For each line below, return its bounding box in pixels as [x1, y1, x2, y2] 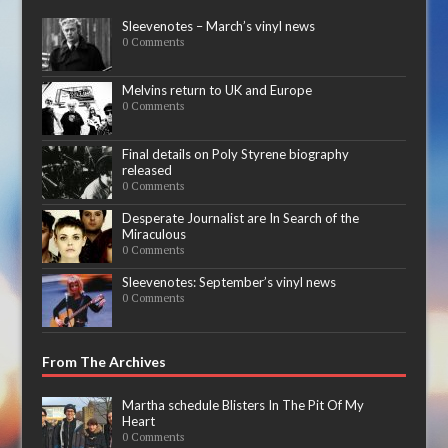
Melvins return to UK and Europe [122, 82, 313, 99]
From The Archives [42, 353, 167, 371]
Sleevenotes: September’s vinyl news [122, 274, 337, 291]
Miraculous [122, 226, 187, 243]
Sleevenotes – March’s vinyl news [122, 18, 316, 35]
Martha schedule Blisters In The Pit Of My [122, 397, 365, 414]
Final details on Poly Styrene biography [122, 146, 350, 163]
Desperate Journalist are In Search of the [122, 210, 360, 227]
